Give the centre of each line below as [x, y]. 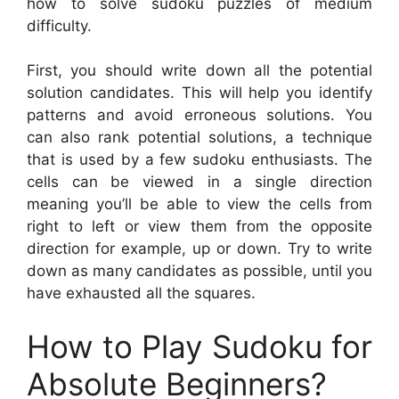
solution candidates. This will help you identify [199, 93]
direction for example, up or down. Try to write [199, 249]
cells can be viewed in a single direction [199, 182]
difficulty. [59, 25]
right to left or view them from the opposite [199, 227]
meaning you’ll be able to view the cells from [199, 204]
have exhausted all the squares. [141, 293]
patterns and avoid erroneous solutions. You [199, 115]
